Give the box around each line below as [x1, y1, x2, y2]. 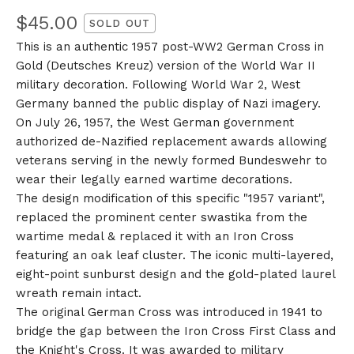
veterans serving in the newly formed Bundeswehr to [16, 153, 327, 168]
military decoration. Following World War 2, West [16, 77, 300, 92]
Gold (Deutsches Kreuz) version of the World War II [16, 58, 315, 73]
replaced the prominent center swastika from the [16, 210, 307, 225]
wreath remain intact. [16, 286, 141, 301]
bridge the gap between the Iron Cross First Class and [16, 324, 336, 339]
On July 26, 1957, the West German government [16, 115, 294, 130]
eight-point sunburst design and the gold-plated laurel [16, 267, 335, 282]
